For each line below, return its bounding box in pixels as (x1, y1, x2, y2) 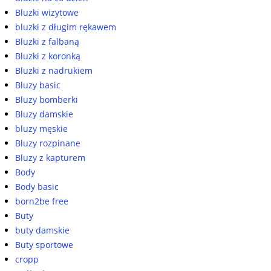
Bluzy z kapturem (15, 152, 85, 163)
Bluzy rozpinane (15, 137, 80, 149)
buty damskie (15, 224, 70, 236)
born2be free (15, 195, 68, 207)
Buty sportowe (15, 239, 73, 250)
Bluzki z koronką (15, 50, 80, 62)
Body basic (15, 181, 59, 192)
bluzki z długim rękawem (15, 21, 116, 33)
